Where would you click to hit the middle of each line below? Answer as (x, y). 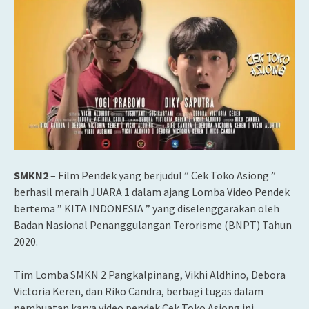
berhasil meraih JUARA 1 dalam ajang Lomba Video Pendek (152, 191)
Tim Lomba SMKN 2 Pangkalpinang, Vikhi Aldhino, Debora (150, 274)
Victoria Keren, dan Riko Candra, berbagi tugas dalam (139, 291)
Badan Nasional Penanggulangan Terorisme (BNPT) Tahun (153, 225)
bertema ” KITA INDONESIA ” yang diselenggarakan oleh (147, 208)
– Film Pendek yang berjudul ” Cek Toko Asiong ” (162, 175)
